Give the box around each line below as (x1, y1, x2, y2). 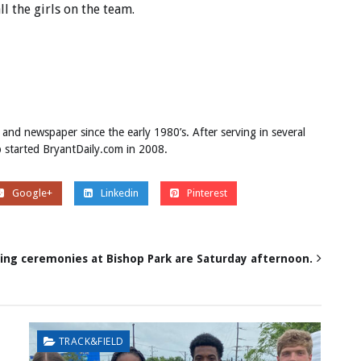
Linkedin (100, 187, 139, 200)
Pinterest (186, 187, 227, 200)
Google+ (11, 187, 52, 200)
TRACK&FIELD (59, 334, 124, 349)
